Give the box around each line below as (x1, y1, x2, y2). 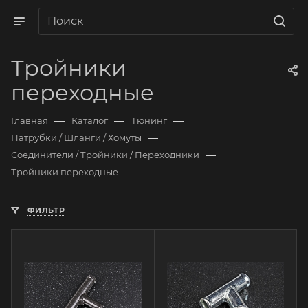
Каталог (71, 115, 108, 126)
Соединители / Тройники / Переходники (11, 149, 199, 160)
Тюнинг (131, 115, 167, 126)
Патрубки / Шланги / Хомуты (11, 132, 142, 143)
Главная (11, 115, 48, 126)
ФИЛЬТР (27, 206, 65, 215)
